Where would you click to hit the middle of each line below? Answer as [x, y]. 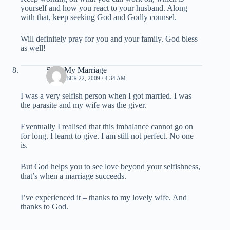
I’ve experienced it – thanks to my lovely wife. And [104, 198]
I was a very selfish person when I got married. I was [106, 96]
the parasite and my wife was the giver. [83, 105]
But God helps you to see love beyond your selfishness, [110, 167]
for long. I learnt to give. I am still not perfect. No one [107, 136]
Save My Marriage [76, 70]
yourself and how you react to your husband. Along [104, 8]
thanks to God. [44, 207]
